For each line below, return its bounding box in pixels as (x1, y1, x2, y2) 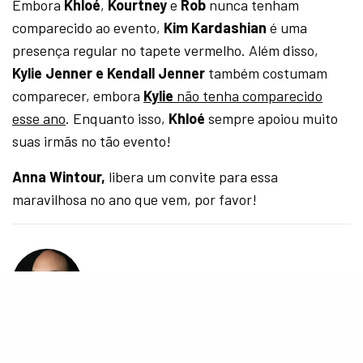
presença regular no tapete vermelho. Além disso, (12, 41, 319, 60)
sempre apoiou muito (208, 109, 339, 128)
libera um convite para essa (105, 168, 279, 186)
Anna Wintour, (12, 168, 106, 186)
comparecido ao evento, (12, 19, 164, 37)
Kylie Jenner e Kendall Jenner (12, 64, 206, 83)
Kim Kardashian (164, 19, 267, 37)
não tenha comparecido (177, 87, 323, 105)
